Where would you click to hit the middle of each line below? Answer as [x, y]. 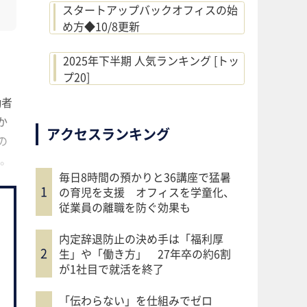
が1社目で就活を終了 [111, 268]
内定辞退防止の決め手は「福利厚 [141, 238]
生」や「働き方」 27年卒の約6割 [145, 253]
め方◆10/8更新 [101, 26]
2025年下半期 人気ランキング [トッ [151, 60]
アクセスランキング [108, 134]
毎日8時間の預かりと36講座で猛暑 [145, 176]
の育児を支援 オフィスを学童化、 [147, 192]
